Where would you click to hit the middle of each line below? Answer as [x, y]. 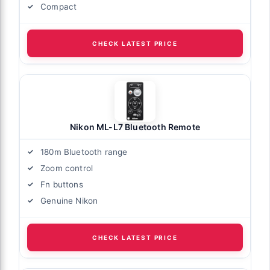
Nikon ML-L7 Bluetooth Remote [135, 127]
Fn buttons [62, 184]
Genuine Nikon [69, 200]
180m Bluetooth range [84, 152]
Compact [59, 6]
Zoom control [67, 168]
